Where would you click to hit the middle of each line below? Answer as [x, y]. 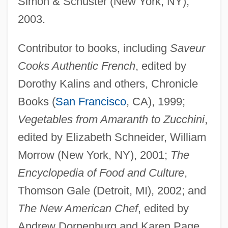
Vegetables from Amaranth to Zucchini [111, 119]
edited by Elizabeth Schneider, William [112, 137]
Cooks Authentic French [76, 66]
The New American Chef [78, 208]
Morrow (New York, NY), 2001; [94, 155]
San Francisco [91, 101]
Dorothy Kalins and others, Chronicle [108, 83]
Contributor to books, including [94, 48]
